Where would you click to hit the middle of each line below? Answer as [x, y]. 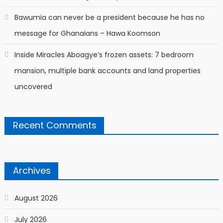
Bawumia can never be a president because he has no [109, 17]
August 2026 [36, 198]
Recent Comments [55, 125]
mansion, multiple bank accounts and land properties [107, 70]
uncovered [33, 86]
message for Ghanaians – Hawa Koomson [87, 33]
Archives [32, 170]
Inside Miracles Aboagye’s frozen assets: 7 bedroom [104, 55]
